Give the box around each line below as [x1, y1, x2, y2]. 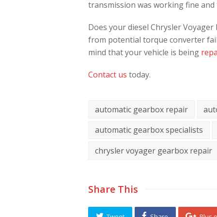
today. [127, 69, 151, 80]
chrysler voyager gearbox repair [94, 145, 212, 156]
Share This [88, 182, 138, 196]
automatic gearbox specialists [94, 124, 203, 136]
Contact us [88, 69, 127, 80]
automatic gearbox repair [94, 104, 188, 115]
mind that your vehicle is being [88, 47, 201, 58]
